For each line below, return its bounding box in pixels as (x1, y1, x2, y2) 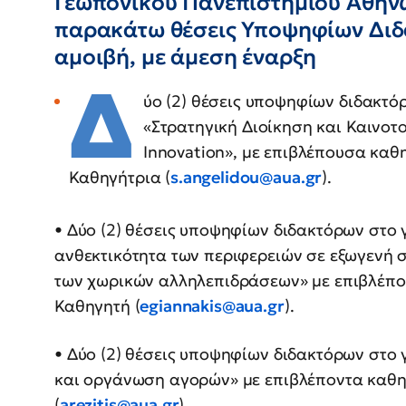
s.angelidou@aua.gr (170, 167, 323, 188)
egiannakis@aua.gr (140, 295, 285, 317)
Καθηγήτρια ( (69, 167, 171, 188)
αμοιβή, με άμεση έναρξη (54, 43, 317, 72)
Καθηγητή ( (54, 295, 140, 317)
